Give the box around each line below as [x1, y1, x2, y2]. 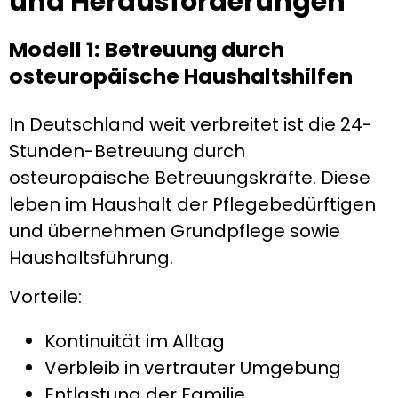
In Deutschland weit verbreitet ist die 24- [9, 111, 372, 137]
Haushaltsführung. [9, 244, 173, 270]
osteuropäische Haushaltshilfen [9, 61, 353, 92]
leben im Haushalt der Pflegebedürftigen [9, 191, 376, 217]
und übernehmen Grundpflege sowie [9, 218, 340, 243]
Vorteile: [9, 284, 82, 310]
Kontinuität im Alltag [44, 329, 225, 354]
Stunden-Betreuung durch [9, 138, 245, 163]
